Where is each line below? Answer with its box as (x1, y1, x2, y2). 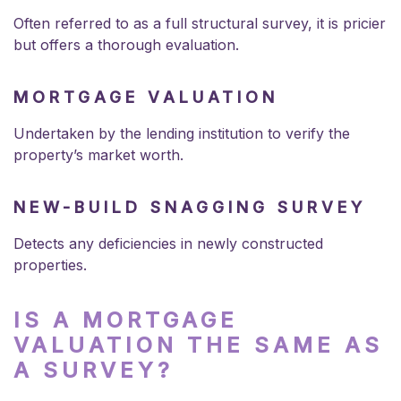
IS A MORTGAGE (13, 306, 238, 333)
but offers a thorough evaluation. (13, 35, 239, 54)
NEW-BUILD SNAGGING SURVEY (13, 197, 366, 217)
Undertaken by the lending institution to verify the (13, 124, 350, 142)
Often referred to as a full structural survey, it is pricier (13, 13, 386, 32)
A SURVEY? (13, 356, 174, 383)
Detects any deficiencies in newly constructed (13, 234, 323, 252)
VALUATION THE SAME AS (13, 331, 383, 358)
